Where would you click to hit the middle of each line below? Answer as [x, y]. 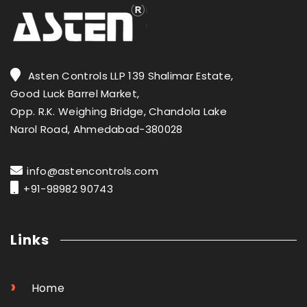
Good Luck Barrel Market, [75, 93]
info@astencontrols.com [93, 171]
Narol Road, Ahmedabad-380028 [97, 129]
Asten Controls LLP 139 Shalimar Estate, [131, 75]
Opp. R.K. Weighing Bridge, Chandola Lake [119, 111]
